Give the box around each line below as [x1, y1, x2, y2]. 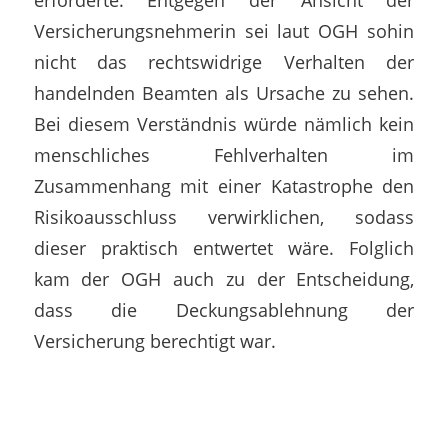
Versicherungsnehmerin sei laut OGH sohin [33, 18, 415, 44]
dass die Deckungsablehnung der [33, 297, 415, 323]
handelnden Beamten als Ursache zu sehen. [33, 80, 415, 106]
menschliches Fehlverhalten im [33, 142, 415, 168]
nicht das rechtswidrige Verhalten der [33, 49, 415, 75]
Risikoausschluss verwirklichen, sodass [33, 204, 415, 230]
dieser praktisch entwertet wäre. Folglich [33, 235, 415, 261]
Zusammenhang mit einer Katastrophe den [33, 173, 415, 199]
